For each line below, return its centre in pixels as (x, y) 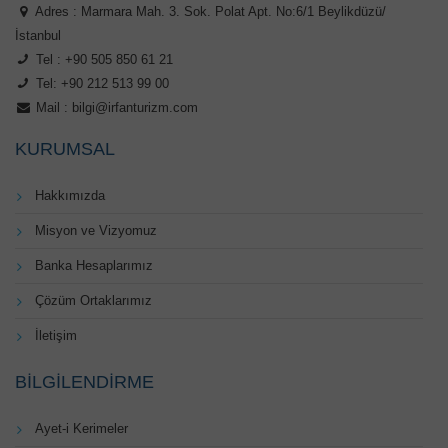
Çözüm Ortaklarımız (93, 301)
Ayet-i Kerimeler (81, 429)
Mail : (51, 108)
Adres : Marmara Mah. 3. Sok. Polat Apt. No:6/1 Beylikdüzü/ (208, 12)
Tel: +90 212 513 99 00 (100, 84)
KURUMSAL (65, 149)
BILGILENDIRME (84, 382)
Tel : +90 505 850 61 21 (102, 60)
